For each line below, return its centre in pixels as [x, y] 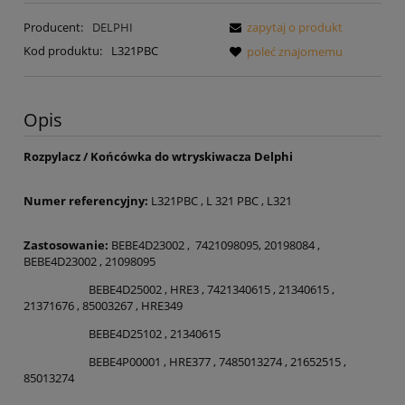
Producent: [55, 28]
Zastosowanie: [67, 245]
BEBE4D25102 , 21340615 [122, 334]
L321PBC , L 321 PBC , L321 [220, 201]
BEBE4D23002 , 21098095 [89, 262]
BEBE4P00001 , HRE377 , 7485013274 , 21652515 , [185, 362]
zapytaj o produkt [295, 28]
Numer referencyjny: [86, 201]
